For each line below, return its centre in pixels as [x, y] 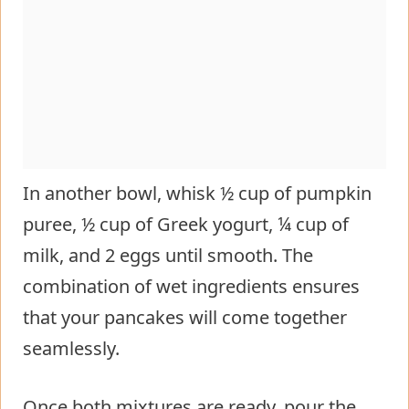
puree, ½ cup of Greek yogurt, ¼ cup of [186, 224]
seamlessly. [71, 348]
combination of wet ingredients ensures [191, 286]
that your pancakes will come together [185, 317]
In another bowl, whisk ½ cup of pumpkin [197, 193]
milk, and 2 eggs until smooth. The [168, 255]
